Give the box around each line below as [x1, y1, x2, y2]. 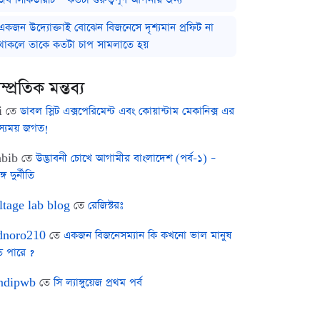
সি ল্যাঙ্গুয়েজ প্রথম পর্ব [54, 274, 142, 290]
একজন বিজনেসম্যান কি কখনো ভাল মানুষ [64, 227, 231, 243]
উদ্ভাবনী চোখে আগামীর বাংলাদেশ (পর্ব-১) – [36, 150, 216, 166]
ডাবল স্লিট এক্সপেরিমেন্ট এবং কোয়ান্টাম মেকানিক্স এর [20, 103, 234, 119]
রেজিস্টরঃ [88, 197, 124, 213]
